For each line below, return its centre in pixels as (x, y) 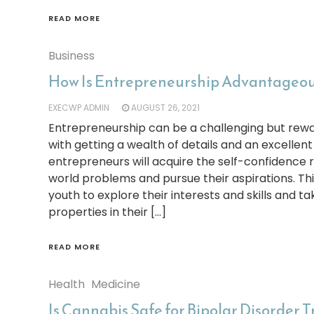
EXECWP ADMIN (78, 108)
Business (71, 56)
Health (66, 284)
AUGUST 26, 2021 (165, 108)
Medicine (115, 284)
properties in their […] (107, 212)
